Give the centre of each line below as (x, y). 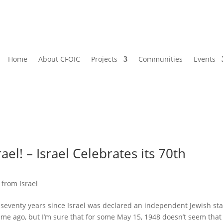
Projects (104, 59)
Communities (160, 59)
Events (204, 59)
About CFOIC (59, 59)
